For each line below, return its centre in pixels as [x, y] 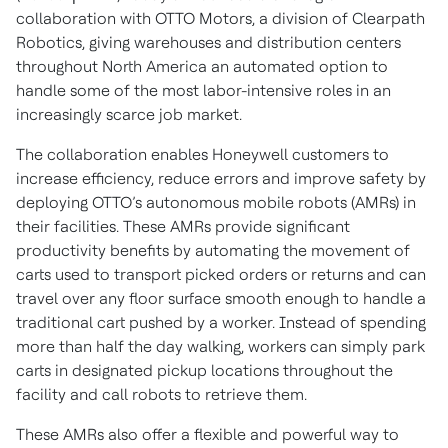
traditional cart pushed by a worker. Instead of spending [221, 322]
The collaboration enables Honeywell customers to [202, 154]
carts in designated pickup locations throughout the [204, 370]
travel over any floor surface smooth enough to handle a [221, 298]
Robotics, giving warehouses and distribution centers [208, 42]
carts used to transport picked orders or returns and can [221, 274]
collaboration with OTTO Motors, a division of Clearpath [220, 18]
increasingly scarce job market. [129, 114]
